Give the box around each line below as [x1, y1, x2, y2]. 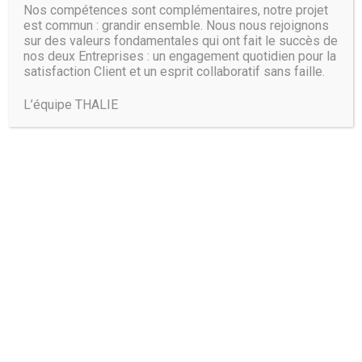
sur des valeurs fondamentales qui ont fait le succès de [23, 33, 339, 49]
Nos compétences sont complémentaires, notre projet [23, 2, 329, 19]
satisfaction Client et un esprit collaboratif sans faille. [23, 64, 326, 80]
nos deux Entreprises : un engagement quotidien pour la [23, 48, 337, 65]
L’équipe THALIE [23, 97, 119, 113]
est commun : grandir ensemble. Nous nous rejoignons [23, 18, 330, 34]
